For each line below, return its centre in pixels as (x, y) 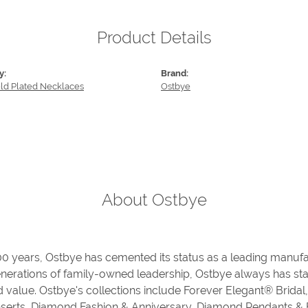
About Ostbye (154, 200)
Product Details (154, 38)
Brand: (175, 74)
